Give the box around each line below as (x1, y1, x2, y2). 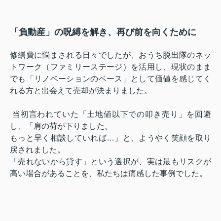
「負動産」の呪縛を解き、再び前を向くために (10, 27, 196, 37)
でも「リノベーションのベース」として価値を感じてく (10, 74, 211, 83)
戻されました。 (10, 146, 67, 154)
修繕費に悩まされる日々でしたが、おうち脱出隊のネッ (10, 51, 211, 60)
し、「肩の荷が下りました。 (10, 122, 112, 131)
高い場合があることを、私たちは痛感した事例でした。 (10, 169, 207, 178)
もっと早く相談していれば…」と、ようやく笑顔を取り (10, 134, 211, 143)
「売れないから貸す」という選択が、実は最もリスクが (10, 157, 211, 166)
